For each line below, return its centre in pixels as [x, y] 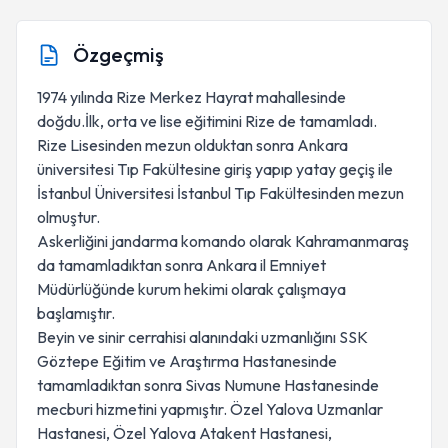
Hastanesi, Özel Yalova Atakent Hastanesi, [184, 433]
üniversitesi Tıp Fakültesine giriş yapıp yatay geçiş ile [215, 169]
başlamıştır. [76, 313]
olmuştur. [68, 217]
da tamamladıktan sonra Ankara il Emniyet [181, 265]
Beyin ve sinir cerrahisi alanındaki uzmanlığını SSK [202, 337]
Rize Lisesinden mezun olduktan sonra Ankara [192, 145]
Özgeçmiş [118, 54]
